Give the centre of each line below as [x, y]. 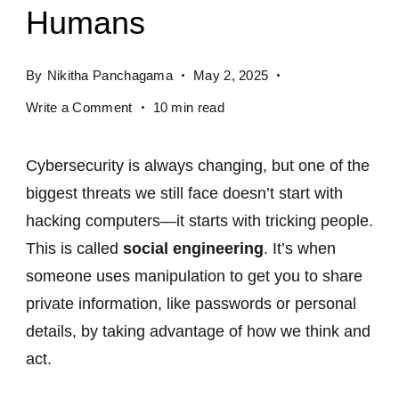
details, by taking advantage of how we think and [198, 332]
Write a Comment [79, 108]
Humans [85, 23]
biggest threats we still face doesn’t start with [184, 194]
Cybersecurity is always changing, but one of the [198, 166]
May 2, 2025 [231, 76]
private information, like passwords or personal [191, 304]
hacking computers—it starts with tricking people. [199, 221]
